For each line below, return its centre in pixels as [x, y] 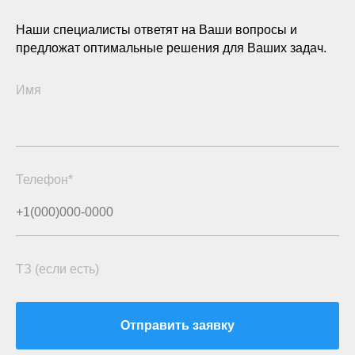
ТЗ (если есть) [57, 269]
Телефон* [44, 180]
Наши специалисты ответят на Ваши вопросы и [157, 30]
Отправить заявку [177, 326]
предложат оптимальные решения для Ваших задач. [171, 48]
